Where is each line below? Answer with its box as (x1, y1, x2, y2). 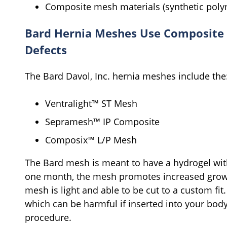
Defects (25, 42, 67, 57)
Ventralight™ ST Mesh (45, 97, 137, 109)
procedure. (25, 211, 74, 223)
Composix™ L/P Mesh (45, 133, 139, 146)
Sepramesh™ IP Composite (45, 115, 160, 128)
